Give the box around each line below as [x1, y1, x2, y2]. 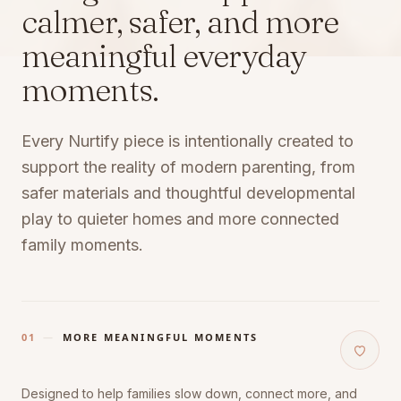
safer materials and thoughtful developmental [21, 183, 355, 202]
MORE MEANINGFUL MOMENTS [62, 329, 259, 344]
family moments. [21, 235, 143, 254]
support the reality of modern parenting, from [21, 157, 355, 176]
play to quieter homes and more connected [21, 209, 339, 228]
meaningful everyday [21, 35, 306, 75]
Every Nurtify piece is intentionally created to [21, 131, 354, 150]
